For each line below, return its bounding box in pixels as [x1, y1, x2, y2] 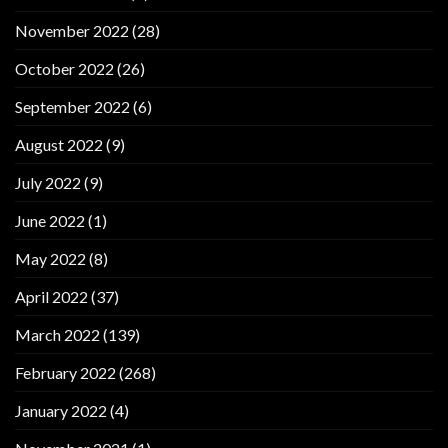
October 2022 [15, 58, 114, 78]
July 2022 [15, 172, 81, 192]
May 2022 [15, 248, 86, 268]
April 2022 [15, 286, 88, 306]
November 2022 [15, 20, 129, 40]
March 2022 [15, 324, 100, 344]
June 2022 [15, 210, 85, 230]
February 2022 [15, 362, 116, 382]
